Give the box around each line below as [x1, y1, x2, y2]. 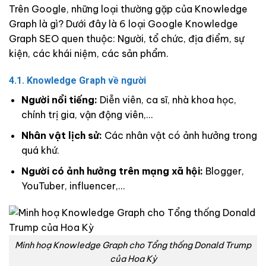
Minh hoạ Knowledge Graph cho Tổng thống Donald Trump [15, 240, 251, 251]
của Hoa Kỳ [109, 254, 157, 265]
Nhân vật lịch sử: [21, 129, 102, 142]
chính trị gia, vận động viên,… [21, 109, 153, 121]
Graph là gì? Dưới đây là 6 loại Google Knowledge [9, 17, 238, 30]
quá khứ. [21, 144, 59, 157]
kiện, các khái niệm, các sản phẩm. [9, 47, 169, 59]
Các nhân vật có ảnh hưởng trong [102, 129, 257, 142]
